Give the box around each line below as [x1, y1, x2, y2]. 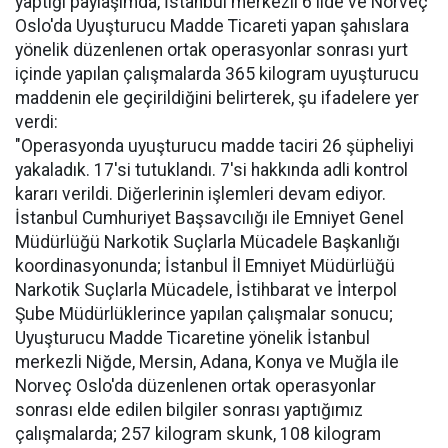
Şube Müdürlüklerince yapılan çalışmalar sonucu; [15, 304, 393, 324]
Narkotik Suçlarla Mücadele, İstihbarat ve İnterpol [15, 280, 397, 300]
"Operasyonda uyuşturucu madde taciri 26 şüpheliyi [15, 136, 414, 156]
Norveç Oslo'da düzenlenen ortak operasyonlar [15, 376, 376, 396]
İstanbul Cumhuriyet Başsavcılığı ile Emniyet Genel [15, 208, 404, 228]
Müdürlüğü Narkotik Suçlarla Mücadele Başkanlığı [15, 232, 400, 252]
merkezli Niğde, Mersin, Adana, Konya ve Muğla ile [15, 352, 399, 372]
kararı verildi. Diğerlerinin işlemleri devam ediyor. [15, 184, 386, 204]
